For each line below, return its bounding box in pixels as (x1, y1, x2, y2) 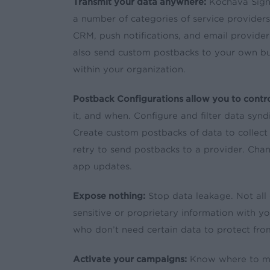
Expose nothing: (72, 190, 145, 201)
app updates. (72, 161, 132, 171)
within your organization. (72, 64, 186, 74)
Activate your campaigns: (72, 254, 187, 264)
